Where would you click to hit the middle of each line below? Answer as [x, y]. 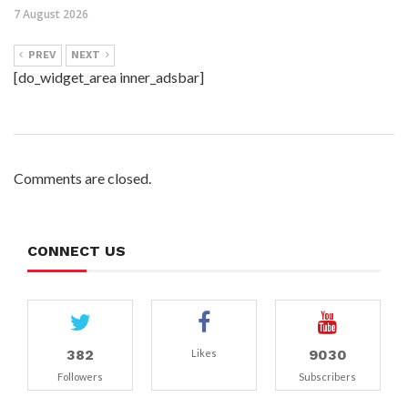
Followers [81, 376]
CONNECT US [76, 250]
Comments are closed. [82, 178]
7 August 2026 [51, 14]
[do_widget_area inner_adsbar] [109, 76]
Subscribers [328, 376]
